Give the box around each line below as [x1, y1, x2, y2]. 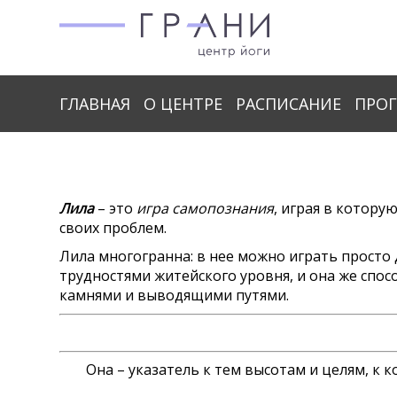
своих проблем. [59, 218, 167, 237]
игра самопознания [136, 198, 275, 218]
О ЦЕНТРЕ [144, 93, 223, 114]
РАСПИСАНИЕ [236, 93, 342, 114]
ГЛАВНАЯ [59, 93, 131, 114]
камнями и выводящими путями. [59, 285, 290, 305]
